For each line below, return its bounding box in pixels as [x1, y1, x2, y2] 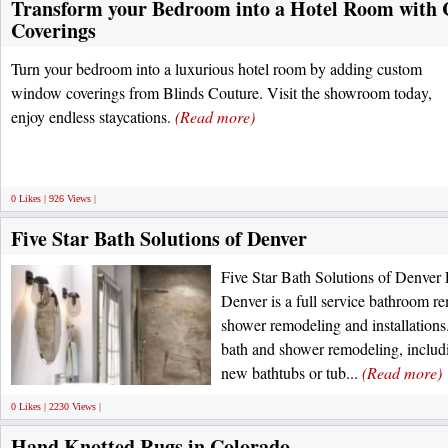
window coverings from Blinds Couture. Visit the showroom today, [11, 82, 432, 103]
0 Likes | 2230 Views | [11, 401, 101, 412]
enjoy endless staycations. [11, 106, 175, 127]
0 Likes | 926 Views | [11, 193, 96, 204]
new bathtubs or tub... [221, 362, 362, 383]
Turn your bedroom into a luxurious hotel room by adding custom [11, 58, 422, 79]
